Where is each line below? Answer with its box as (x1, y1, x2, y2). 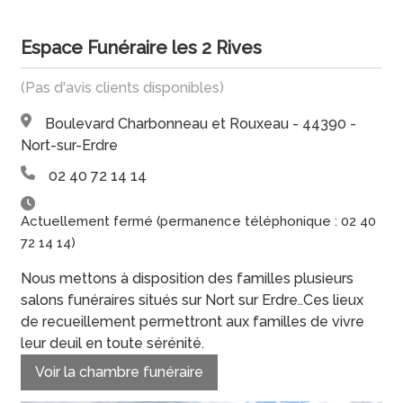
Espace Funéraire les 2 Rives (21, 36, 263, 58)
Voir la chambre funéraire (35, 363, 204, 381)
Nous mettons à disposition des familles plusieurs (21, 269, 354, 287)
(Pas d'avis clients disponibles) (21, 78, 225, 96)
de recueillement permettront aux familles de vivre (21, 312, 365, 330)
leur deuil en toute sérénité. (21, 334, 205, 352)
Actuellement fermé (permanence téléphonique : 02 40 (21, 212, 377, 229)
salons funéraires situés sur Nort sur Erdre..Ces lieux (21, 291, 364, 309)
